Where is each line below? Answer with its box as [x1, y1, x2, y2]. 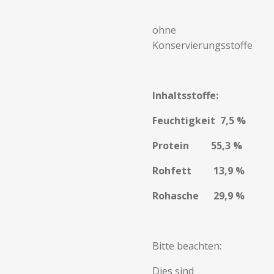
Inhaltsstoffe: [152, 89, 218, 102]
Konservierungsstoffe [152, 39, 253, 52]
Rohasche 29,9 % [152, 189, 245, 202]
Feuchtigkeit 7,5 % [152, 114, 246, 127]
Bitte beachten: [152, 239, 221, 253]
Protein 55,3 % [152, 139, 242, 152]
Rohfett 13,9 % [152, 164, 245, 177]
